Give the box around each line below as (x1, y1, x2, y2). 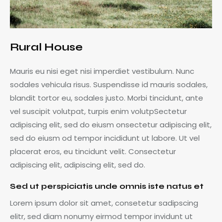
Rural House (10, 40, 83, 54)
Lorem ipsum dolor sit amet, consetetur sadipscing (10, 198, 198, 209)
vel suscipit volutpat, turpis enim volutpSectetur (10, 106, 187, 117)
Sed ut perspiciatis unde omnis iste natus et (10, 181, 204, 191)
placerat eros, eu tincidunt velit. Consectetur (10, 146, 176, 157)
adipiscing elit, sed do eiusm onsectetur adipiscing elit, (10, 119, 212, 130)
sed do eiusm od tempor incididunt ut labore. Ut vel (10, 133, 200, 144)
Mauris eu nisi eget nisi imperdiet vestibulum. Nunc (10, 66, 194, 77)
